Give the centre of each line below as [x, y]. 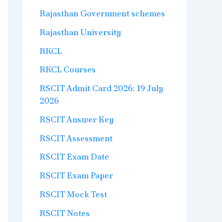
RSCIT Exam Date [74, 157]
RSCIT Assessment [76, 138]
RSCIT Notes [65, 213]
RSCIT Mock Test [73, 194]
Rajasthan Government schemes [102, 14]
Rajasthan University [80, 32]
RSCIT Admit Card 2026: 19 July [101, 88]
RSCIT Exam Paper [76, 176]
